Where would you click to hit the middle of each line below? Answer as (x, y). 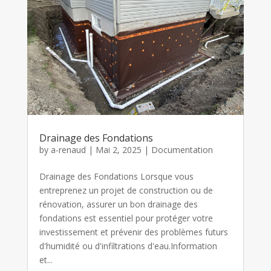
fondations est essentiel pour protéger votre (126, 218)
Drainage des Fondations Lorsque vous (116, 177)
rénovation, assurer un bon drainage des (118, 204)
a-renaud (68, 150)
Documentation (182, 150)
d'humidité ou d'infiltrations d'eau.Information (128, 246)
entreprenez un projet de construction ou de (126, 191)
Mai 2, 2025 (118, 150)
